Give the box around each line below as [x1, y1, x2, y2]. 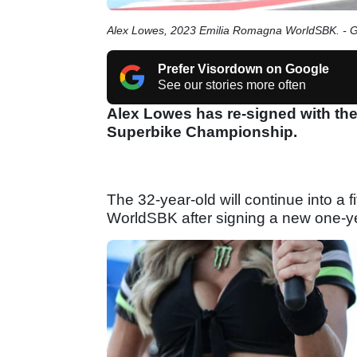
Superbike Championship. [107, 123, 297, 140]
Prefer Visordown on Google [158, 61, 329, 76]
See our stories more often [158, 77, 306, 92]
